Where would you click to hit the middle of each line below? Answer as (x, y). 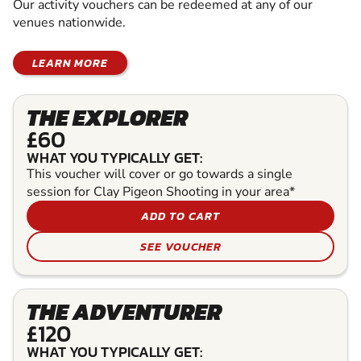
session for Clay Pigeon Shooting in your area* (161, 192)
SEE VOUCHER (180, 247)
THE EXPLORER (107, 118)
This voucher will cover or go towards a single (160, 174)
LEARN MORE (70, 63)
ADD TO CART (180, 216)
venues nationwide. (69, 23)
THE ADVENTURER (124, 312)
